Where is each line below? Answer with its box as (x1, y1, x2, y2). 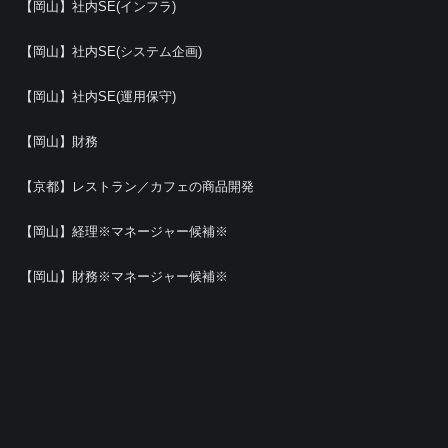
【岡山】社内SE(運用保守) (20, 89, 176, 104)
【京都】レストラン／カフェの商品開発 (20, 179, 254, 194)
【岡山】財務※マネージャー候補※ (20, 269, 228, 284)
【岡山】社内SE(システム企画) (20, 44, 202, 59)
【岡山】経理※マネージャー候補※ (20, 224, 228, 239)
